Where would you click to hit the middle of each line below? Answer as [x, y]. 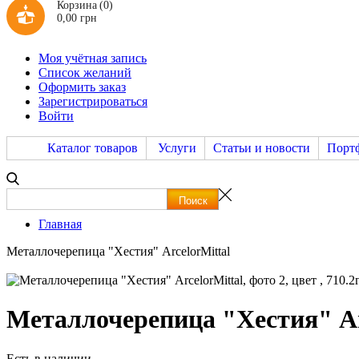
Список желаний [85, 73]
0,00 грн [77, 18]
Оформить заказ [82, 87]
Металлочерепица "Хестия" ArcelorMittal [118, 251]
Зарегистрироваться [93, 101]
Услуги [177, 148]
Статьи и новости [262, 148]
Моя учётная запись [93, 58]
